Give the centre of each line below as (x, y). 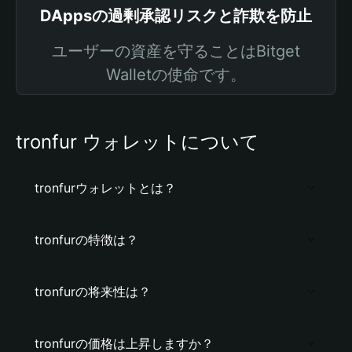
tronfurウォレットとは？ (105, 188)
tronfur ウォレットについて (137, 142)
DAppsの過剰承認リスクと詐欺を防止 (176, 16)
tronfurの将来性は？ (93, 291)
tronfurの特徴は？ (86, 240)
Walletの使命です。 (176, 75)
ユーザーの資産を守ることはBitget (176, 51)
